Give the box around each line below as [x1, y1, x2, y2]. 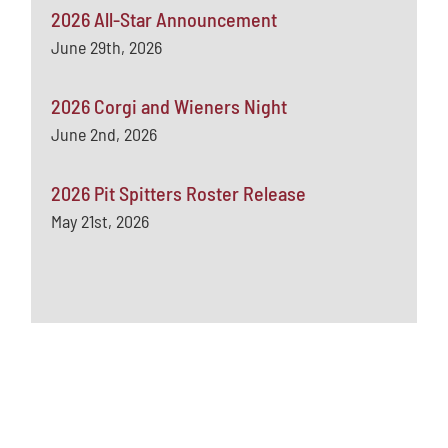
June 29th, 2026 [51, 35, 163, 58]
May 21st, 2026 [51, 209, 150, 232]
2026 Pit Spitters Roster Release [51, 180, 307, 205]
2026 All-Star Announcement [51, 6, 278, 31]
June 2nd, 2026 [51, 122, 158, 145]
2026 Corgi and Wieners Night [51, 93, 288, 118]
